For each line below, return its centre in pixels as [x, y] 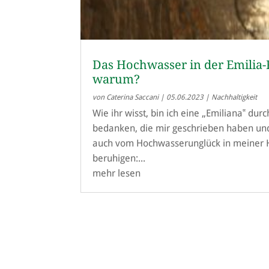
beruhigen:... [119, 158]
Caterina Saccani [133, 97]
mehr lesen [117, 173]
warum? [116, 79]
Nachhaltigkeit [234, 97]
